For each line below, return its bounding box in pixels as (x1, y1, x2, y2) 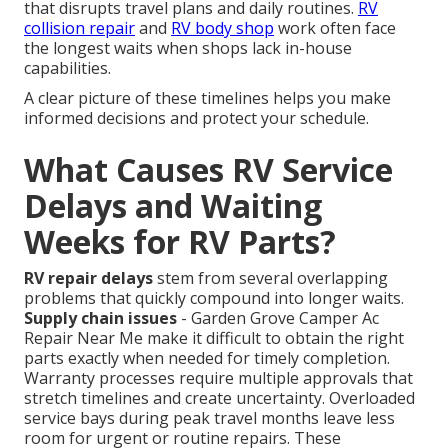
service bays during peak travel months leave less (24, 407, 395, 430)
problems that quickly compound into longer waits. (24, 287, 404, 310)
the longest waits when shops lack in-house (24, 37, 352, 60)
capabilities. (24, 57, 111, 80)
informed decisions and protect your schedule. (24, 107, 369, 130)
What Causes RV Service (24, 148, 393, 192)
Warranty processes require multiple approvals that (24, 367, 413, 390)
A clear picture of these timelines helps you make (24, 87, 391, 110)
